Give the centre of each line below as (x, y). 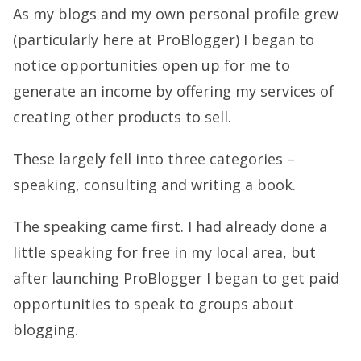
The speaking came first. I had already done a (170, 227)
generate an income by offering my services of (174, 91)
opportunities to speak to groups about (154, 304)
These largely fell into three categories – (154, 159)
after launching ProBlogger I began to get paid (176, 278)
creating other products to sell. (122, 117)
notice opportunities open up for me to (151, 66)
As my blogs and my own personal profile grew (176, 14)
